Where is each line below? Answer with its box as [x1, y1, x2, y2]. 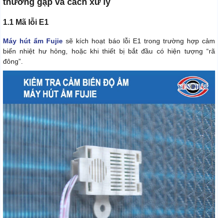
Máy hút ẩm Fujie [3, 37, 63, 45]
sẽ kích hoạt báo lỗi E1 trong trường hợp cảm [63, 37, 216, 45]
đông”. [3, 57, 23, 66]
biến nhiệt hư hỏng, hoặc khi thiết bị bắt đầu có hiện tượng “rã [3, 47, 215, 55]
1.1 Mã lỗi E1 [3, 18, 49, 27]
